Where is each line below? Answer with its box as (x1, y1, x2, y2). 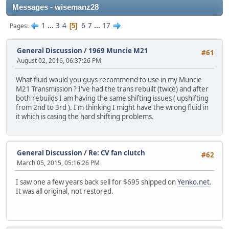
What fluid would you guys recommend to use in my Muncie (16, 75, 202, 85)
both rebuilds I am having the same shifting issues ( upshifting (16, 94, 209, 103)
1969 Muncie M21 (88, 46, 148, 55)
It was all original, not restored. (16, 186, 113, 196)
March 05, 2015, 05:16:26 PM (17, 158, 100, 167)
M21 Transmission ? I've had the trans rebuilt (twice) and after (16, 84, 209, 94)
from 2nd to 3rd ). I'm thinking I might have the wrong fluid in (16, 103, 209, 112)
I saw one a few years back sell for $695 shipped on (16, 177, 177, 187)
